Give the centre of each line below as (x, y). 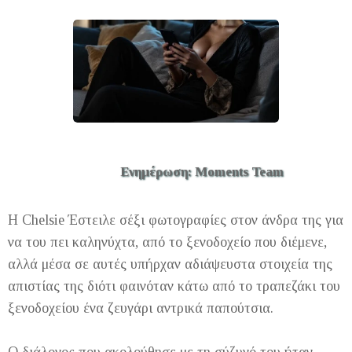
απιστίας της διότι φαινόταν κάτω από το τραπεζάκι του (174, 286)
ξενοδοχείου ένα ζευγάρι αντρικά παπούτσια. (141, 308)
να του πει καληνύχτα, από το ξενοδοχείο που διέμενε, (167, 242)
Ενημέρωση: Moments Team (202, 172)
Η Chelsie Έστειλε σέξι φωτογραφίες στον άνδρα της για (176, 220)
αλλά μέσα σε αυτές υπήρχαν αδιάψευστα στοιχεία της (170, 264)
